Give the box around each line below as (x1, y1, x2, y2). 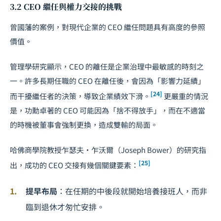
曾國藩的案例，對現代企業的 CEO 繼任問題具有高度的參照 (10, 22, 205, 33)
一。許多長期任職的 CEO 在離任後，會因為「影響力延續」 (10, 75, 205, 86)
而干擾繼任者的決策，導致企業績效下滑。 (10, 91, 150, 102)
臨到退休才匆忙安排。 (26, 201, 105, 213)
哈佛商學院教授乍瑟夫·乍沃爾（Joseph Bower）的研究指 (10, 145, 206, 155)
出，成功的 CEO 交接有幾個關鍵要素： (10, 160, 139, 171)
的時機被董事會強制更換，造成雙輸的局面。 (10, 119, 158, 130)
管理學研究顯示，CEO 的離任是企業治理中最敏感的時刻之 (10, 61, 204, 72)
